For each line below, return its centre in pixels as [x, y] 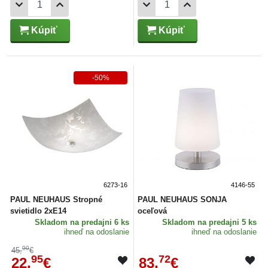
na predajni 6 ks [100, 222]
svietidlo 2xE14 [38, 211]
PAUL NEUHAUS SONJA [182, 199]
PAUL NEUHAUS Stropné [56, 199]
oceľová [152, 211]
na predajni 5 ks [227, 222]
